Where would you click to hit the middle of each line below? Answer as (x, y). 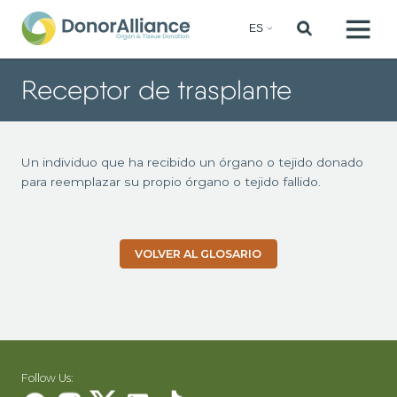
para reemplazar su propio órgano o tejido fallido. (171, 182)
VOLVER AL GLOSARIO (198, 254)
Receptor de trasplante (156, 90)
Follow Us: (47, 378)
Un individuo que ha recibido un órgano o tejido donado (192, 163)
